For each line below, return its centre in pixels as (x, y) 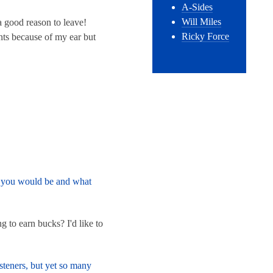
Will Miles (202, 22)
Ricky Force (206, 37)
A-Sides (197, 7)
